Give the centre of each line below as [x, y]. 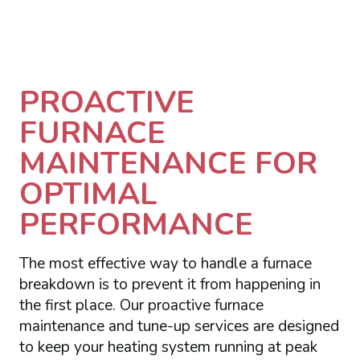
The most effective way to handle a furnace [165, 264]
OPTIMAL [88, 193]
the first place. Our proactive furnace [141, 306]
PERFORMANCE [136, 224]
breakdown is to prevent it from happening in [170, 285]
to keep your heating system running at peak [168, 348]
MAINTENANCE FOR [168, 163]
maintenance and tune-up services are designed [179, 327]
